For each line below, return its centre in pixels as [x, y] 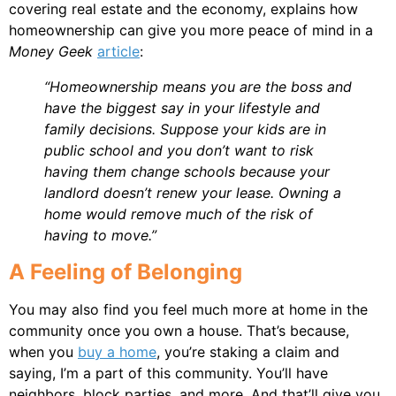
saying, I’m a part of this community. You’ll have [168, 373]
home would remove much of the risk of [179, 213]
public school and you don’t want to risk [179, 150]
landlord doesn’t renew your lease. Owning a [193, 192]
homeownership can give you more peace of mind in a [191, 30]
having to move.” [100, 235]
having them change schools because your [187, 171]
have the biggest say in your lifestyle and [182, 107]
